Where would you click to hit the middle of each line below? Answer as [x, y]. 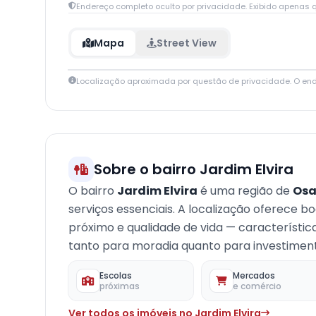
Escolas [116, 275]
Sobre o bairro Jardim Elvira [194, 169]
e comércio [257, 286]
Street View [187, 43]
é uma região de [245, 191]
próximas [120, 286]
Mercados [254, 275]
